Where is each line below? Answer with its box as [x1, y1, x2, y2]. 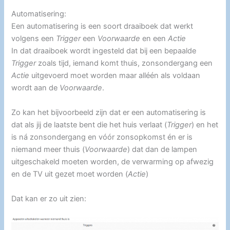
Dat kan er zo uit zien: [11, 194, 87, 203]
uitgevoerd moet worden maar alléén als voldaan [29, 71, 201, 81]
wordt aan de [11, 83, 60, 93]
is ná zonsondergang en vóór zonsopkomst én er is [11, 132, 193, 142]
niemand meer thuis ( [11, 144, 85, 154]
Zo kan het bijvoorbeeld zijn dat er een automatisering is [11, 107, 206, 117]
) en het [191, 120, 219, 129]
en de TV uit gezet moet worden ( [11, 169, 128, 179]
